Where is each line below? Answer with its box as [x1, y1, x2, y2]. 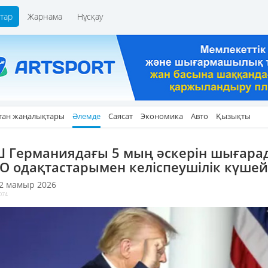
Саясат [108, 111, 133, 121]
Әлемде [72, 111, 100, 121]
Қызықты [216, 111, 251, 121]
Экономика [141, 111, 183, 121]
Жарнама [28, 11, 62, 22]
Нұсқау [77, 11, 103, 22]
